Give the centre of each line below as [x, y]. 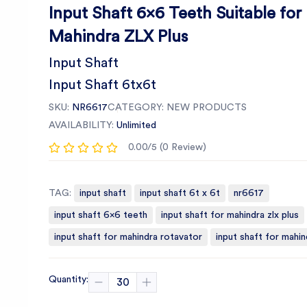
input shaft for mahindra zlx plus [230, 215]
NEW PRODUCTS [207, 108]
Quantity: [69, 280]
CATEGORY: [136, 108]
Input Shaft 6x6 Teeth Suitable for [175, 14]
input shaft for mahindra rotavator [128, 237]
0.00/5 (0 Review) [167, 147]
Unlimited [136, 125]
